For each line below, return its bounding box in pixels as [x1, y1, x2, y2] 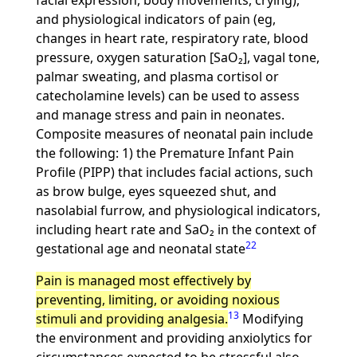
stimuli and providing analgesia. [35, 310, 228, 328]
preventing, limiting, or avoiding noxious [35, 291, 280, 308]
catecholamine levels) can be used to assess [35, 87, 300, 104]
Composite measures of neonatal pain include [35, 125, 313, 143]
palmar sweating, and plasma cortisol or [35, 68, 279, 85]
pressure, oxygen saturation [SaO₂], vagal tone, [35, 49, 320, 66]
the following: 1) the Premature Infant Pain [35, 144, 294, 162]
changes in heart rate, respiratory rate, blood [35, 29, 308, 47]
